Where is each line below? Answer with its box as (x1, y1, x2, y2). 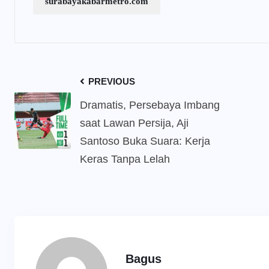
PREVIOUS (86, 76, 135, 87)
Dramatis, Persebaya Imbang (80, 99, 220, 112)
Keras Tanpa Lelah (80, 153, 170, 166)
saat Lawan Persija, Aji (80, 117, 189, 130)
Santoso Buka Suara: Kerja (80, 135, 210, 148)
